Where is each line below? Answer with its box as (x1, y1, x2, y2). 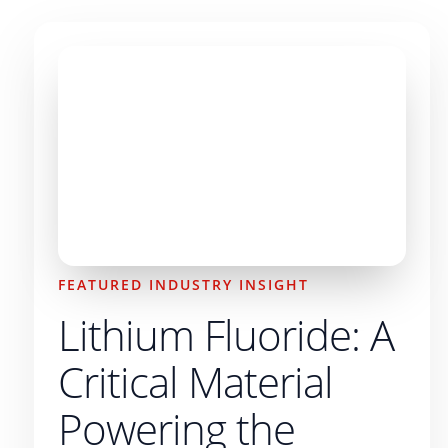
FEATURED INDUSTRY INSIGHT (58, 275, 309, 295)
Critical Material (58, 354, 333, 411)
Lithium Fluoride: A (58, 307, 394, 364)
